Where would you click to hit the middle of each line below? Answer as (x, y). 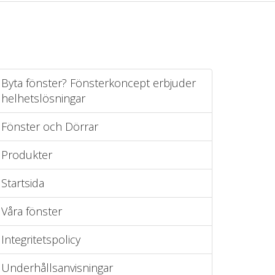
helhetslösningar (43, 98)
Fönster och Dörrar (50, 126)
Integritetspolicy (41, 239)
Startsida (23, 183)
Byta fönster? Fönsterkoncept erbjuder (99, 83)
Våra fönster (32, 211)
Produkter (27, 155)
